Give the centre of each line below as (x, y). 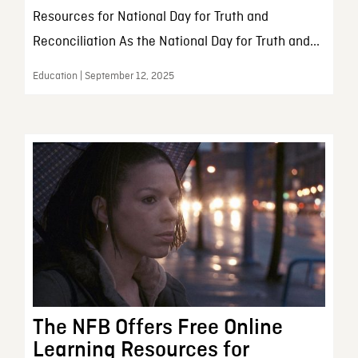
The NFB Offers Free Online (157, 327)
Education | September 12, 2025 (103, 76)
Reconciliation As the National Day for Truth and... (176, 42)
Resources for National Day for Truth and (150, 17)
